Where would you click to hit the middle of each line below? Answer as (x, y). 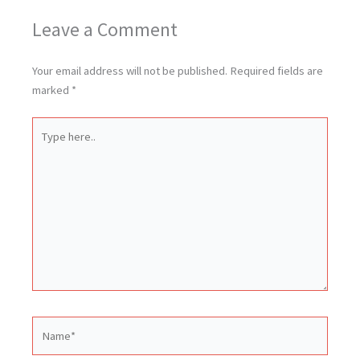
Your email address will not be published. (130, 71)
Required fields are (276, 71)
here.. (45, 146)
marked (52, 90)
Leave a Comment (105, 30)
